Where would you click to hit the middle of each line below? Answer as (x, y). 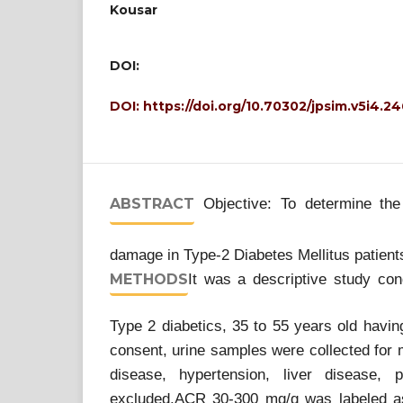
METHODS (149, 279)
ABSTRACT (152, 204)
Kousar (134, 10)
